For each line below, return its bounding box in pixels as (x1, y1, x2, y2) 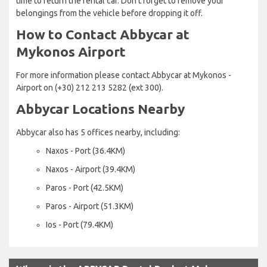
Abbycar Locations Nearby (16, 101, 185, 116)
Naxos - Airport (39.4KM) (46, 164, 135, 174)
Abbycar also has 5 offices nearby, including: (16, 127, 180, 137)
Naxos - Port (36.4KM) (46, 145, 125, 156)
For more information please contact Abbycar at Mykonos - (16, 70, 231, 80)
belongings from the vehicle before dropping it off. (16, 8, 203, 18)
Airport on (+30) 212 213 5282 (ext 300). (16, 82, 163, 92)
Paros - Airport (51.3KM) (46, 201, 133, 211)
